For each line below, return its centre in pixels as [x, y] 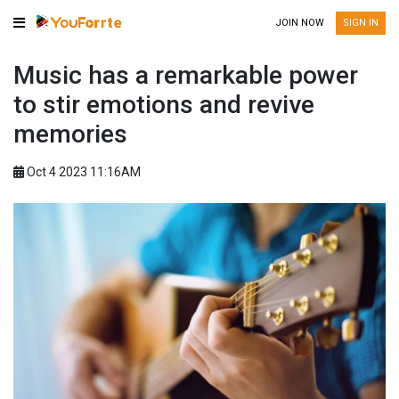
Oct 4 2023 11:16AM [82, 172]
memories [70, 134]
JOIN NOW [300, 23]
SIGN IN [361, 23]
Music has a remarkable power [186, 75]
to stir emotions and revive [164, 105]
